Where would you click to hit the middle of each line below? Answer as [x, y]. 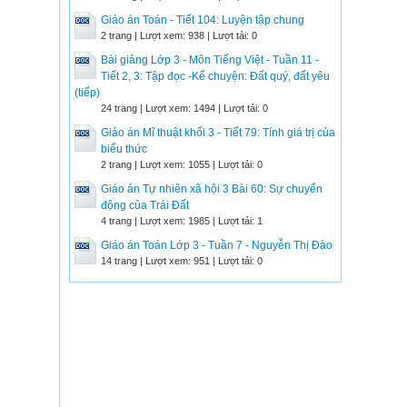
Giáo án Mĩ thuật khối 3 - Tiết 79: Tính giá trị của [218, 133]
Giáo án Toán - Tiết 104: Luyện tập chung [203, 20]
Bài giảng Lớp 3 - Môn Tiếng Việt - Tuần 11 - [210, 60]
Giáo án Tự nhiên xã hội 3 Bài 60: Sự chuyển [212, 189]
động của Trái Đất [145, 205]
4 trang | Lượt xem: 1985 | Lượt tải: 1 [182, 221]
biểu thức [124, 149]
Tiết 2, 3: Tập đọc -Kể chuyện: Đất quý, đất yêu [215, 76]
